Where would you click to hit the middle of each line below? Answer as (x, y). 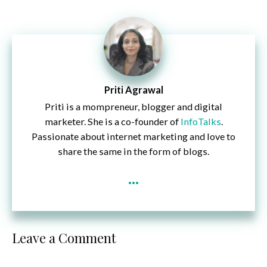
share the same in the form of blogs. (133, 151)
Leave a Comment (64, 237)
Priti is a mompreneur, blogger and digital (133, 107)
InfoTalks (201, 122)
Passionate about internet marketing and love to (133, 136)
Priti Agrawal (133, 89)
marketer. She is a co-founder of (112, 122)
